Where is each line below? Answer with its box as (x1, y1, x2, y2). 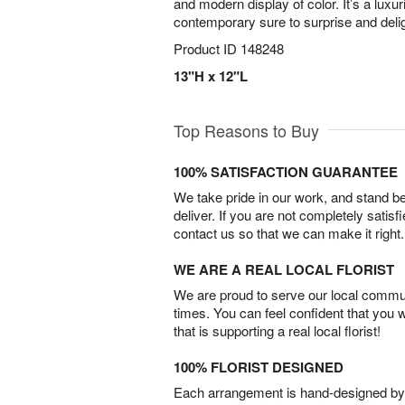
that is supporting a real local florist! (174, 321, 381, 340)
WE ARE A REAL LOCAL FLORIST (174, 259, 394, 279)
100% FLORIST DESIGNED (174, 357, 344, 377)
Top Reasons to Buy (174, 118, 319, 142)
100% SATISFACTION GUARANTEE (174, 162, 398, 182)
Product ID (174, 39, 240, 58)
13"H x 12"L (174, 66, 248, 86)
